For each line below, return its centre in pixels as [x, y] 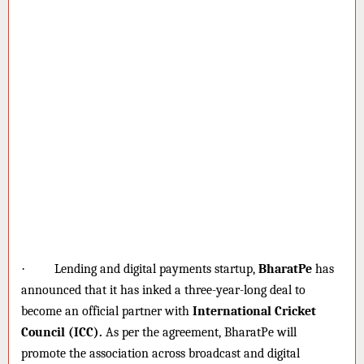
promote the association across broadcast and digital [160, 353]
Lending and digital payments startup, [156, 269]
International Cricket [254, 311]
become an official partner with [107, 311]
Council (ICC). [62, 332]
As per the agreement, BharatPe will [199, 332]
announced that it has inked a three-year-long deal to [163, 290]
